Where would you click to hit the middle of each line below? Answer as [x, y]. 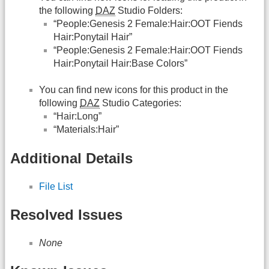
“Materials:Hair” [86, 130]
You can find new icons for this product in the [134, 90]
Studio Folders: [149, 10]
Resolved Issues [66, 215]
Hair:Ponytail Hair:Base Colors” [120, 63]
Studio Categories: [141, 103]
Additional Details [71, 158]
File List [56, 186]
